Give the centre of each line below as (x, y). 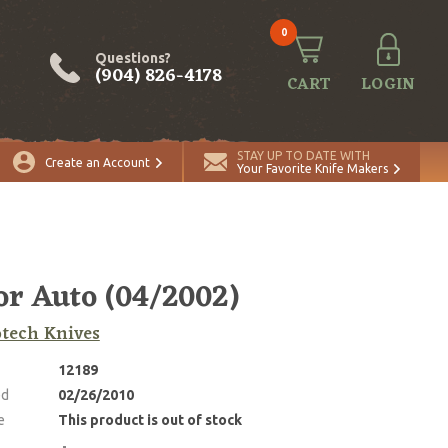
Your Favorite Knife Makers (312, 168)
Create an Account (97, 162)
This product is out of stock (149, 420)
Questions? (133, 57)
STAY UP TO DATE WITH (303, 155)
